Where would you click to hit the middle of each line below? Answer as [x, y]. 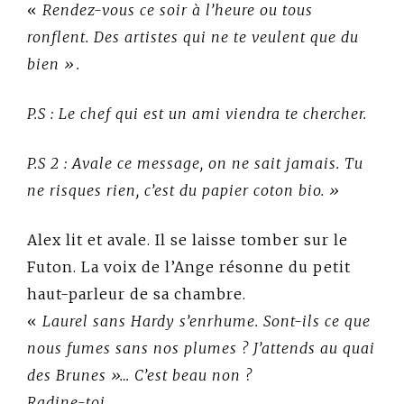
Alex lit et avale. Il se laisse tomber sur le [188, 239]
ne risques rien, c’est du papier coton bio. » [184, 190]
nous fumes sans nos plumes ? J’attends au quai [201, 348]
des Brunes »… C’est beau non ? [140, 375]
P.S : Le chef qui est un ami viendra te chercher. [197, 113]
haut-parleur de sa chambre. [137, 294]
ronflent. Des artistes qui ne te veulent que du [193, 37]
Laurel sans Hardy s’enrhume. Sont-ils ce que [207, 321]
